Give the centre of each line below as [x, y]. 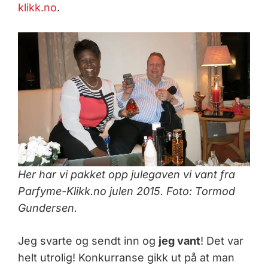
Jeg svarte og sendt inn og [88, 240]
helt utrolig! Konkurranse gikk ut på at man [126, 257]
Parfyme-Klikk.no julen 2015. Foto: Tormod [127, 191]
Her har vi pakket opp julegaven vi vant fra [127, 174]
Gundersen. [48, 208]
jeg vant [179, 240]
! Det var [222, 240]
